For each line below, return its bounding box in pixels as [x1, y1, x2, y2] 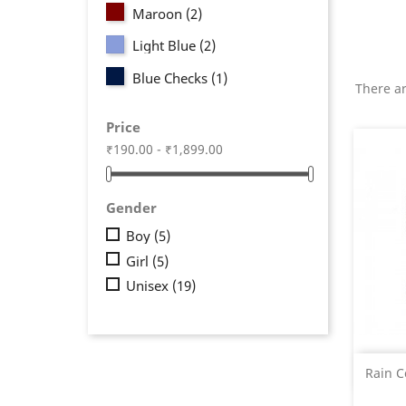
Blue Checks [132, 68, 212, 87]
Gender [106, 198, 158, 217]
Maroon [132, 5, 187, 23]
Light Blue [132, 36, 200, 55]
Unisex [126, 276, 173, 295]
